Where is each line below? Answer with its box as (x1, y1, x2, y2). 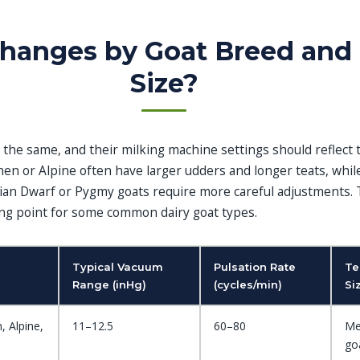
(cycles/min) (214, 278, 282, 291)
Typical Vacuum (72, 260, 163, 273)
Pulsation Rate (214, 260, 296, 273)
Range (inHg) (72, 278, 146, 291)
